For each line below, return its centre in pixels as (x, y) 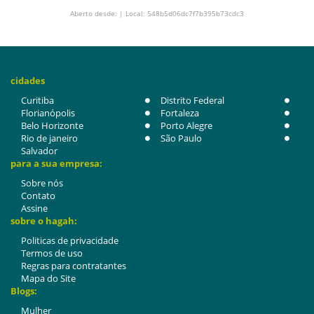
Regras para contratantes (74, 266)
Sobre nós (42, 183)
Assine (34, 208)
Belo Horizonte (52, 125)
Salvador (39, 151)
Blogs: (24, 291)
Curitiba (37, 100)
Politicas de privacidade (70, 240)
